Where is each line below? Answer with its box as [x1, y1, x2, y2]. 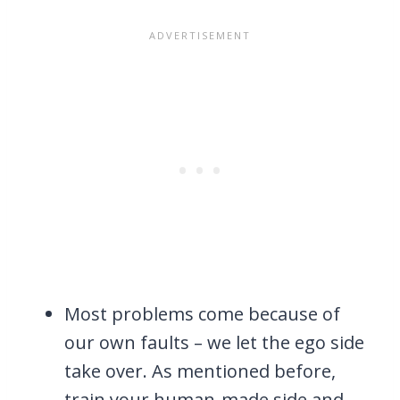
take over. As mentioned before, [64, 358, 336, 383]
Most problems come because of [64, 301, 340, 326]
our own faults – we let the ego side [64, 329, 364, 354]
